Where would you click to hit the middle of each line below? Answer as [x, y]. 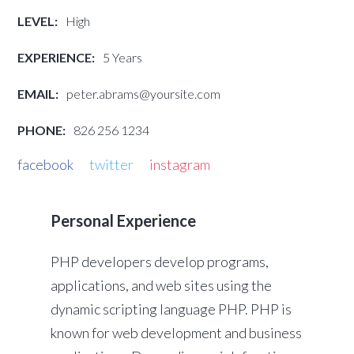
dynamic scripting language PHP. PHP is [171, 309]
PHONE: [42, 130]
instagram [180, 164]
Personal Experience [123, 220]
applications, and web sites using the [161, 285]
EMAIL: [38, 94]
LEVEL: [38, 21]
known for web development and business [176, 333]
